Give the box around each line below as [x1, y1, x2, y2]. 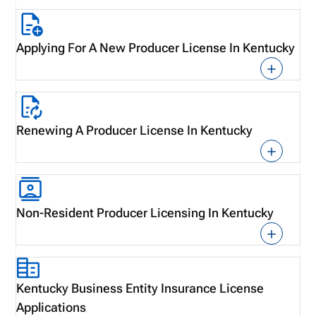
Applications [16, 300, 87, 315]
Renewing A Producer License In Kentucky [16, 123, 253, 138]
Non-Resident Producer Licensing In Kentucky [16, 205, 274, 220]
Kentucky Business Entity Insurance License [16, 281, 265, 296]
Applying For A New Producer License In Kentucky [16, 40, 296, 55]
